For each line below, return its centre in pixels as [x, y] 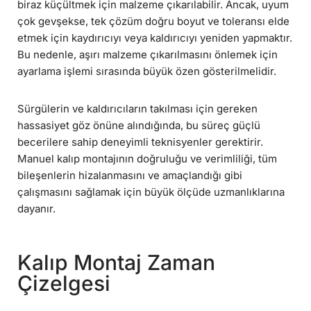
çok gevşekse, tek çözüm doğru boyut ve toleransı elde [153, 22]
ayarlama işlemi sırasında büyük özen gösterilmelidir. [147, 72]
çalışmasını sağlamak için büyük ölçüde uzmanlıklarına [151, 192]
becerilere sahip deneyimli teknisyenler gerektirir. [140, 142]
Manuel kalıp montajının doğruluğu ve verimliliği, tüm [147, 159]
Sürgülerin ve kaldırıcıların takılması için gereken [137, 109]
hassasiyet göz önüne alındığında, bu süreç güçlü [139, 126]
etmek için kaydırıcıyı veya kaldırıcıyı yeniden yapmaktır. [155, 38]
